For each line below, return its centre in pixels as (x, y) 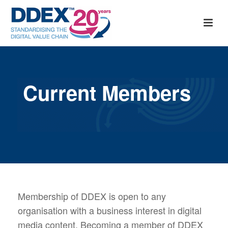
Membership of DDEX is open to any (92, 196)
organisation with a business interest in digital (110, 210)
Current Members (107, 92)
